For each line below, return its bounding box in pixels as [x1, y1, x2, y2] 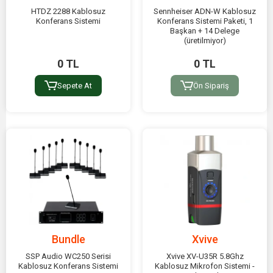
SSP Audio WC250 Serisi [26, 251, 111, 261]
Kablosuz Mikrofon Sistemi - [155, 261, 255, 271]
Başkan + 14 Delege [170, 26, 239, 36]
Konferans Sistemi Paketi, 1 [157, 16, 253, 26]
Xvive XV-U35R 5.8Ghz [166, 251, 244, 261]
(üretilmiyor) [183, 36, 226, 46]
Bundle [51, 232, 85, 246]
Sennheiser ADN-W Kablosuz [154, 7, 256, 16]
